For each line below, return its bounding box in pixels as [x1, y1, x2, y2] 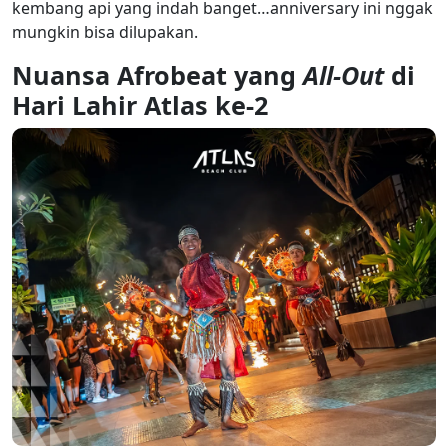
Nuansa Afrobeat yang [12, 57, 303, 92]
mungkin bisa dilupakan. [12, 20, 198, 43]
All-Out [303, 57, 384, 92]
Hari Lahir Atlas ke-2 [12, 87, 268, 122]
